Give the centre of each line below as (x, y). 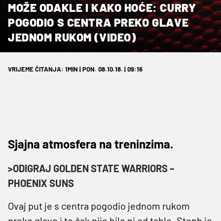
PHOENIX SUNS (41, 183)
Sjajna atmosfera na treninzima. (91, 144)
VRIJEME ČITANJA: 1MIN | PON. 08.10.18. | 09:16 (75, 69)
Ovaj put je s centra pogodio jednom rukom (99, 205)
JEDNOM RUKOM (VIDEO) (72, 37)
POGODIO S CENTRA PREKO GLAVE (98, 22)
